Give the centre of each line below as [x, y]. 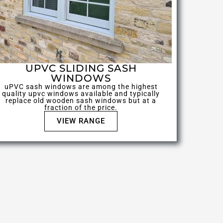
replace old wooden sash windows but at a [81, 101]
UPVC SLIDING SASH [81, 68]
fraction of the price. [81, 108]
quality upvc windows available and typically [81, 94]
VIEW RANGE [81, 121]
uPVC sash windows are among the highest [81, 87]
